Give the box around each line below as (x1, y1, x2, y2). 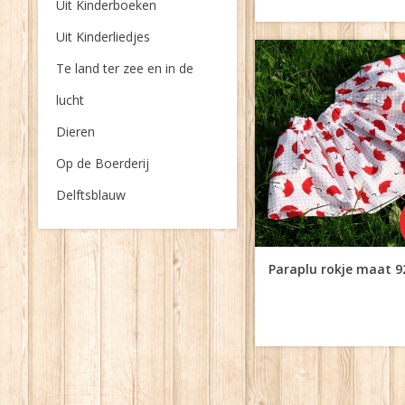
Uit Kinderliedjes (56, 28, 150, 45)
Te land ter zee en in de (56, 60, 193, 77)
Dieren (56, 123, 95, 140)
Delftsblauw (56, 186, 126, 203)
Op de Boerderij (56, 155, 149, 172)
